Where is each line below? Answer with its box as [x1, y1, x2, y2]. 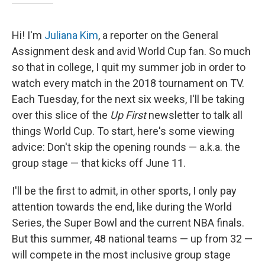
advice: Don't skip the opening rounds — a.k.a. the [12, 141, 240, 153]
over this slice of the [12, 109, 110, 121]
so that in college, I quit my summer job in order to [12, 61, 245, 73]
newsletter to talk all [146, 109, 243, 121]
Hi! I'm [12, 29, 44, 41]
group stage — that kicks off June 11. [12, 157, 186, 169]
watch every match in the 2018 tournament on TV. [12, 77, 244, 89]
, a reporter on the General [98, 29, 218, 41]
